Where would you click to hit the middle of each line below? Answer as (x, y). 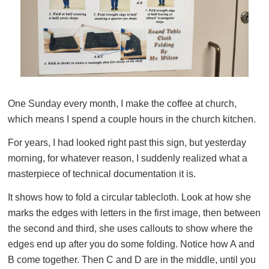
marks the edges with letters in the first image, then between (134, 213)
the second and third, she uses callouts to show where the (130, 228)
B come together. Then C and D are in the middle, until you (132, 259)
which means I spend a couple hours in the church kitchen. (132, 119)
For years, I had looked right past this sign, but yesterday (127, 142)
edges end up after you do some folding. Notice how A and (131, 244)
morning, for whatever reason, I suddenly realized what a (128, 158)
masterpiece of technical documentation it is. (102, 174)
